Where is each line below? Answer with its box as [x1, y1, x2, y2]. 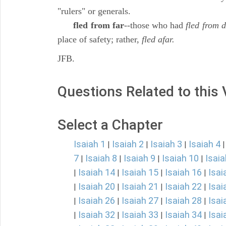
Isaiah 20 [78, 181, 115, 192]
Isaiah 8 [85, 153, 117, 163]
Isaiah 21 [122, 181, 158, 192]
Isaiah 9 [124, 153, 155, 163]
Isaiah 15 [122, 167, 158, 178]
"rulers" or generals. [58, 6, 131, 16]
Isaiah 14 [78, 167, 115, 178]
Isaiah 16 [165, 167, 202, 178]
